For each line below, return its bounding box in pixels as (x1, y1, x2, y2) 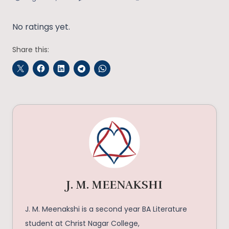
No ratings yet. (12, 21, 70, 33)
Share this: (12, 44, 49, 55)
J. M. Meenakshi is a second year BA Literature (25, 204, 187, 215)
